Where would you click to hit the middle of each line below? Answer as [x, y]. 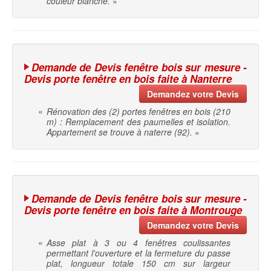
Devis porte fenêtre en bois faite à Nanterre [128, 79]
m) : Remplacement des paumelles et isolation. [139, 122]
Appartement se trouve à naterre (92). [119, 132]
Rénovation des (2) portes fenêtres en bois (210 [139, 112]
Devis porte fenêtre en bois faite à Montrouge [133, 210]
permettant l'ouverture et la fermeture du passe [139, 253]
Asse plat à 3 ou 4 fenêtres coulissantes [139, 243]
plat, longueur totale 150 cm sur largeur [139, 263]
